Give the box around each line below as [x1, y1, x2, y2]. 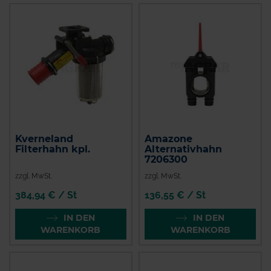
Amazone [145, 132, 193, 145]
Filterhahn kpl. [15, 143, 90, 155]
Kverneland [15, 132, 73, 145]
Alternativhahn [145, 143, 223, 155]
